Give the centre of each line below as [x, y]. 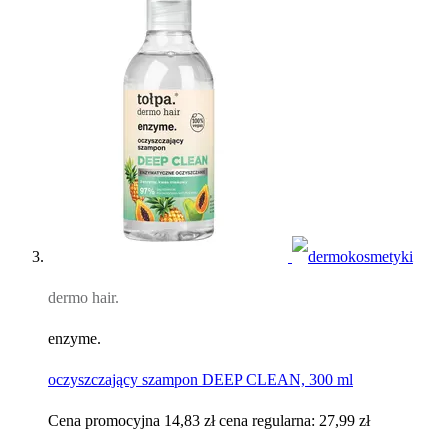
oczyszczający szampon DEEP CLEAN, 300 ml [200, 380]
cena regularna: [269, 421]
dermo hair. [83, 298]
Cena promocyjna [104, 421]
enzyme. [74, 339]
